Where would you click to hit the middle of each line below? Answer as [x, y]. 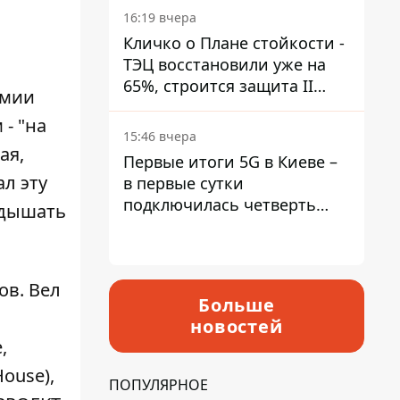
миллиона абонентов [207, 226]
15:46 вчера [160, 136]
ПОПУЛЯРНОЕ [158, 385]
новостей [237, 326]
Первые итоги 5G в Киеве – [230, 162]
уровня [151, 107]
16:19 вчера [160, 17]
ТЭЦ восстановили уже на [225, 64]
